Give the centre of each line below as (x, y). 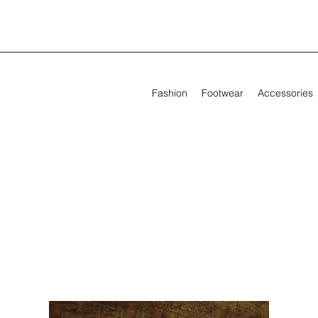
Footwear (223, 93)
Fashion (170, 93)
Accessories (285, 93)
